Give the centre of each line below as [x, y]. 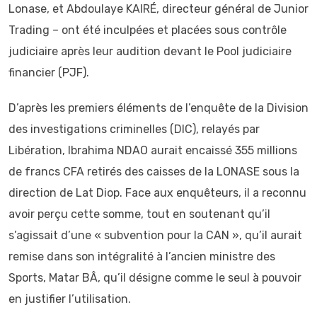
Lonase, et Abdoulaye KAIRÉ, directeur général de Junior [158, 9]
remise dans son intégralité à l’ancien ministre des [142, 257]
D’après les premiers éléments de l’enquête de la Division [158, 108]
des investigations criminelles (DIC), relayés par [134, 129]
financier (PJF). [49, 73]
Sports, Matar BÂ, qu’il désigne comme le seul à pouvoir [155, 278]
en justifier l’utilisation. [70, 299]
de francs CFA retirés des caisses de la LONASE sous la [154, 172]
